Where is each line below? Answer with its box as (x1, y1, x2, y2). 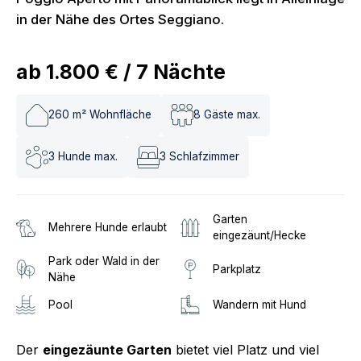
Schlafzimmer (169, 150, 239, 164)
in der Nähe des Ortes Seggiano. (16, 10, 224, 27)
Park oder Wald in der (48, 254, 160, 268)
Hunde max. (58, 150, 118, 164)
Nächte (153, 59, 226, 84)
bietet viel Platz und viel (172, 341, 319, 358)
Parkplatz (213, 262, 261, 276)
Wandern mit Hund (213, 297, 306, 311)
